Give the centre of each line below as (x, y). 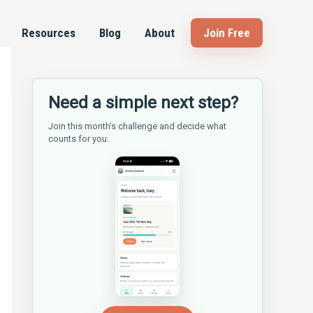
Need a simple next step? (143, 103)
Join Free (227, 32)
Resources (49, 32)
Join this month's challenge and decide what (137, 126)
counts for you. (79, 139)
